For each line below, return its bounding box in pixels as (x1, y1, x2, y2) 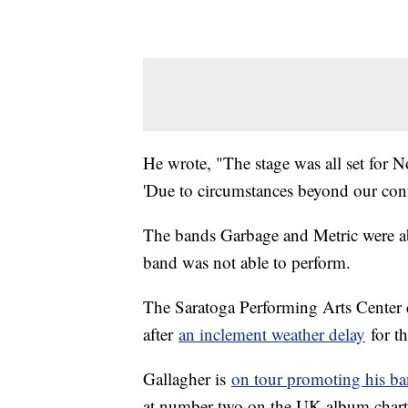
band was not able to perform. (143, 250, 356, 274)
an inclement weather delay (178, 322, 365, 346)
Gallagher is (143, 367, 231, 391)
